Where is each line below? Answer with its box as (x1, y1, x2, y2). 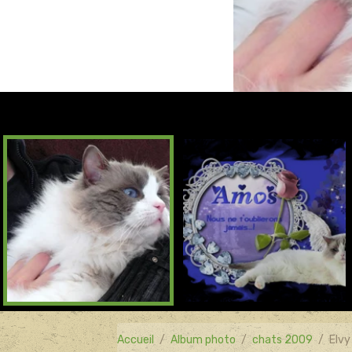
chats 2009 (252, 332, 313, 346)
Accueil (117, 332, 155, 346)
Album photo (170, 332, 236, 346)
